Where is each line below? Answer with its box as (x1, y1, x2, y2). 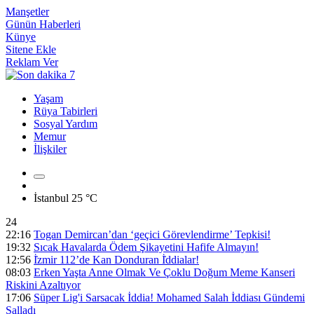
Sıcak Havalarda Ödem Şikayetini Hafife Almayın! (34, 241, 259, 253)
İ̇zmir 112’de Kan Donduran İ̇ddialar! (34, 254, 199, 266)
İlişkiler (34, 143, 67, 155)
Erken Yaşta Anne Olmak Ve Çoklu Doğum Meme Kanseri (34, 266, 295, 278)
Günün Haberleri (6, 18, 81, 30)
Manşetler (6, 6, 49, 18)
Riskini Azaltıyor (6, 279, 81, 291)
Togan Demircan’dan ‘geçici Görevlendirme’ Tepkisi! (34, 228, 271, 240)
